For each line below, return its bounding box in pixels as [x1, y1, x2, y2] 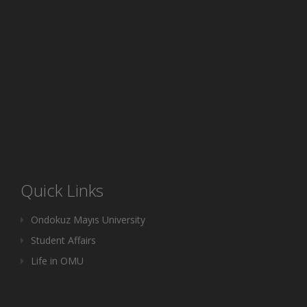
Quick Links [21, 178, 103, 201]
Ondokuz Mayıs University [31, 212, 145, 226]
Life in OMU [31, 254, 84, 267]
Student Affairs [31, 233, 96, 247]
